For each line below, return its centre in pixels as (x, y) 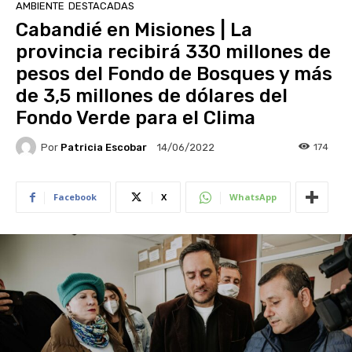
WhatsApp (253, 197)
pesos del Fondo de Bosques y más (174, 74)
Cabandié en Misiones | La (134, 30)
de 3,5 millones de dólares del (152, 96)
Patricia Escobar (104, 147)
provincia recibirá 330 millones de (173, 52)
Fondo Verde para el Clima (136, 118)
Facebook (75, 197)
